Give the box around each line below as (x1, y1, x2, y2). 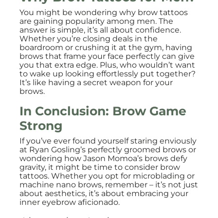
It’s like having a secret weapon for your (19, 78, 173, 87)
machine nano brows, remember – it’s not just (19, 180, 198, 189)
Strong (19, 118, 63, 133)
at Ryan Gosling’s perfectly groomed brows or (19, 145, 196, 154)
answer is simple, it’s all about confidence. (19, 25, 181, 35)
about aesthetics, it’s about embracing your (19, 189, 188, 198)
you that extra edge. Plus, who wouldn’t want (19, 60, 195, 70)
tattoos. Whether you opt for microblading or (19, 171, 195, 181)
